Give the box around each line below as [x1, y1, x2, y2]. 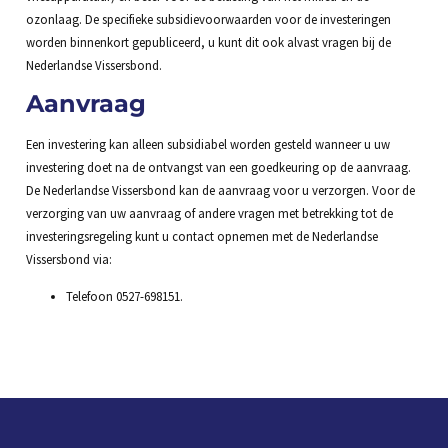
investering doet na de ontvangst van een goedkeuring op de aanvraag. [25, 158, 411, 175]
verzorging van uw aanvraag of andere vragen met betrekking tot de [25, 204, 393, 221]
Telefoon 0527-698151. [65, 288, 183, 305]
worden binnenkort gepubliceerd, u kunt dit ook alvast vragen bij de [25, 33, 391, 50]
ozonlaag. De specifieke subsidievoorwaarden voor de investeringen [25, 10, 391, 27]
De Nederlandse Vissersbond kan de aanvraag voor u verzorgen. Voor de [25, 181, 415, 198]
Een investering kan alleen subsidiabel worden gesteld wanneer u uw [25, 135, 390, 152]
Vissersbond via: [25, 250, 112, 267]
